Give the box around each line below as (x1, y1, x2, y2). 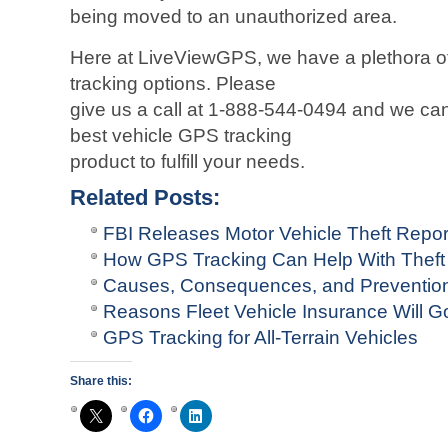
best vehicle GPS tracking (70, 125, 292, 146)
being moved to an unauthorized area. (70, 6, 397, 27)
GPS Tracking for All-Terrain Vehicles (103, 327, 418, 348)
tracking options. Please (70, 73, 276, 94)
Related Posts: (70, 185, 220, 210)
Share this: (70, 374, 132, 388)
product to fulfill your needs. (70, 151, 305, 172)
